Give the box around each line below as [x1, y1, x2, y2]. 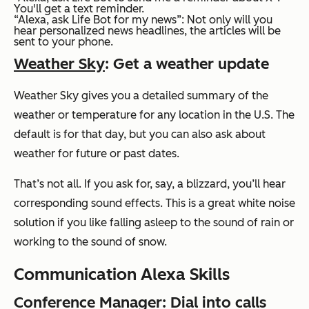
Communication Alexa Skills [14, 264, 230, 285]
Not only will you [184, 13, 272, 27]
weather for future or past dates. [14, 147, 179, 161]
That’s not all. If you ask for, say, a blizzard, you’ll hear [14, 177, 286, 191]
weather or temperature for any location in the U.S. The [14, 108, 295, 122]
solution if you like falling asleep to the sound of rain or [14, 216, 294, 230]
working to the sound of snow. [14, 235, 167, 249]
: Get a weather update [105, 54, 269, 74]
